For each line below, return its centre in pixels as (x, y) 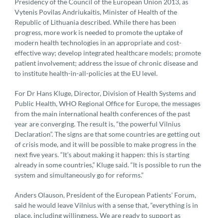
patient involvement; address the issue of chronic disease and (106, 63)
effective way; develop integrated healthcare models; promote (108, 53)
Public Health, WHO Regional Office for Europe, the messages (108, 103)
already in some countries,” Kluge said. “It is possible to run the (108, 164)
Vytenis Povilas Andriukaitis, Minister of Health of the (96, 12)
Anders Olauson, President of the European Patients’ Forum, (105, 195)
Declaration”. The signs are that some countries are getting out (107, 134)
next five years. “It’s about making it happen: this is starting (102, 154)
